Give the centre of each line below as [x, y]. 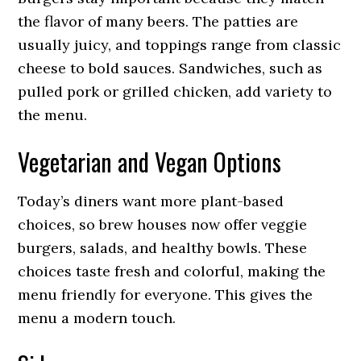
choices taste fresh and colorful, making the [172, 271]
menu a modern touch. [97, 318]
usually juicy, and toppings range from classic [180, 45]
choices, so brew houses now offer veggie [163, 224]
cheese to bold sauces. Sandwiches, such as [170, 68]
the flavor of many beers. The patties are [158, 21]
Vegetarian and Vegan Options [150, 162]
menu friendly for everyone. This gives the [166, 295]
